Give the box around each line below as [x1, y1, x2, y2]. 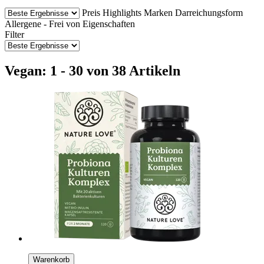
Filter [5, 29, 24, 39]
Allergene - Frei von [5, 18, 80, 29]
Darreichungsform [175, 7, 243, 18]
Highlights [103, 7, 141, 18]
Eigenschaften [82, 18, 135, 29]
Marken [144, 7, 173, 18]
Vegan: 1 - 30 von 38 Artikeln [5, 62, 180, 78]
